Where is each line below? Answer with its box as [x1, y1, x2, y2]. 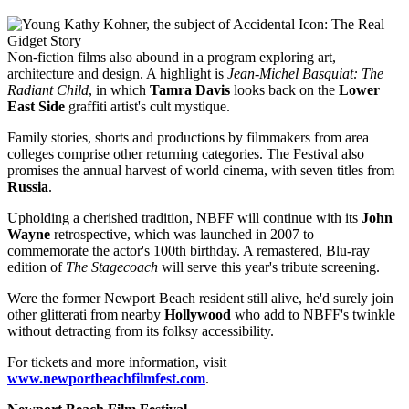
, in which [89, 81, 150, 98]
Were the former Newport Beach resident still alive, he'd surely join [7, 289, 393, 306]
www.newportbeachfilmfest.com [7, 370, 205, 386]
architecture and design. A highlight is [7, 65, 227, 81]
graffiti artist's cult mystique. [65, 98, 230, 114]
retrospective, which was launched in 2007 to [50, 225, 314, 242]
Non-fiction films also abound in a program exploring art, [7, 48, 336, 65]
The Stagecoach [66, 258, 158, 275]
